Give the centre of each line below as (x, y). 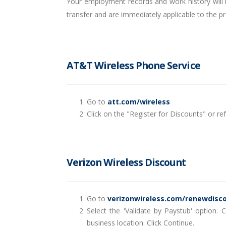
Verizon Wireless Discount (126, 162)
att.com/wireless (139, 102)
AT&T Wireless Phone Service (133, 65)
